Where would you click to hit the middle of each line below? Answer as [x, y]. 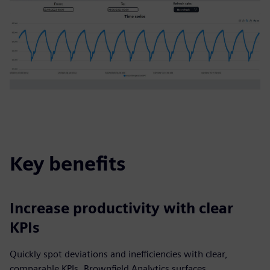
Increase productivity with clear [121, 208]
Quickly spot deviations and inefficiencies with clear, [119, 254]
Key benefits [67, 164]
